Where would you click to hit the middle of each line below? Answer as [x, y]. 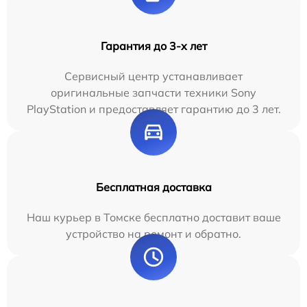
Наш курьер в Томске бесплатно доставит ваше [153, 218]
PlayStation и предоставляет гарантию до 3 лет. [153, 109]
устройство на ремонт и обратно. [153, 234]
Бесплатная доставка [153, 187]
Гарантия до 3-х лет [153, 46]
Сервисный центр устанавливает [153, 76]
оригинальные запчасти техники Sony [153, 93]
